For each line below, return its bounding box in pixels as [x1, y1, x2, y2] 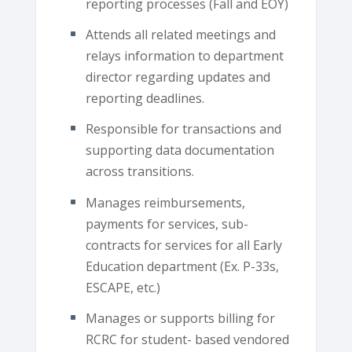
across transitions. [85, 163, 194, 181]
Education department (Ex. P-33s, [85, 257, 279, 275]
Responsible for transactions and [85, 120, 281, 138]
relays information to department [85, 47, 284, 65]
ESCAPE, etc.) [85, 278, 160, 296]
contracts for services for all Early [85, 236, 282, 254]
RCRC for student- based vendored [85, 330, 289, 348]
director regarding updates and [85, 68, 270, 86]
